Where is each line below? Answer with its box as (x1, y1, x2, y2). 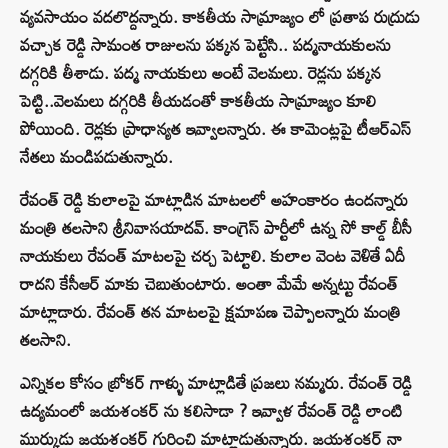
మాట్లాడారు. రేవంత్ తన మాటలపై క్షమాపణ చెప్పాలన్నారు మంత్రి (20, 295, 401, 329)
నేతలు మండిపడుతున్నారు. (20, 140, 173, 174)
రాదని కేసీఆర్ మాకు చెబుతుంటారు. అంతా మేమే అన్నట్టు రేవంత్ (20, 267, 398, 301)
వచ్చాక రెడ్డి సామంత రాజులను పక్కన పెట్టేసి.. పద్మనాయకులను (20, 28, 391, 62)
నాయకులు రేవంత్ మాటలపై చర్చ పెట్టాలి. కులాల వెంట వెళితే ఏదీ (20, 239, 405, 273)
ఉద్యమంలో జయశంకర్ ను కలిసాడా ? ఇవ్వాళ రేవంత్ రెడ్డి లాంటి (20, 394, 403, 428)
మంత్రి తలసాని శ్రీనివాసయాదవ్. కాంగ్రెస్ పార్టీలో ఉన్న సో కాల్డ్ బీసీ (20, 211, 412, 245)
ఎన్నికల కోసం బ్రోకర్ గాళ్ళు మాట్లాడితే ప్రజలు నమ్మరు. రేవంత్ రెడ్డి (20, 366, 412, 400)
